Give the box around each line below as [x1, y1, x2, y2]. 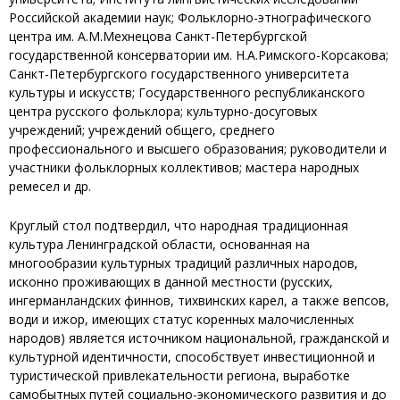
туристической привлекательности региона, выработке [9, 366, 350, 384]
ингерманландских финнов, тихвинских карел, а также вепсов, [9, 291, 389, 309]
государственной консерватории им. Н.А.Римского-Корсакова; [9, 46, 388, 64]
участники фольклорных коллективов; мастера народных [9, 159, 359, 177]
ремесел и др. [9, 178, 91, 196]
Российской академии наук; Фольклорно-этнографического [9, 9, 371, 27]
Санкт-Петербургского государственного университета [9, 65, 349, 83]
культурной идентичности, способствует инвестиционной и [9, 347, 375, 365]
